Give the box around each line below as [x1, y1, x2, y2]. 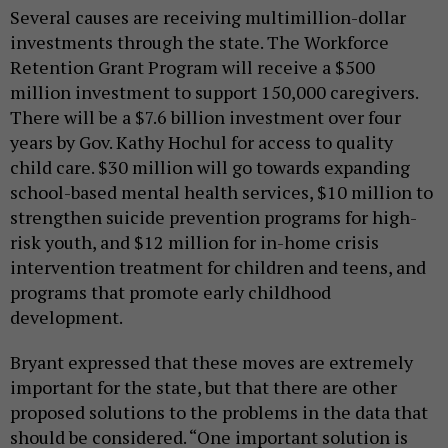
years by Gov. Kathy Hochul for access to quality [10, 129, 393, 154]
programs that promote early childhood [10, 279, 331, 304]
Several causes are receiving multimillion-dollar [10, 4, 406, 29]
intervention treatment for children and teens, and [10, 254, 426, 279]
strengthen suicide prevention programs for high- [10, 204, 417, 229]
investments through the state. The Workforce [10, 29, 389, 54]
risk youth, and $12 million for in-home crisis [10, 229, 379, 254]
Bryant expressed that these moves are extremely [10, 349, 413, 374]
